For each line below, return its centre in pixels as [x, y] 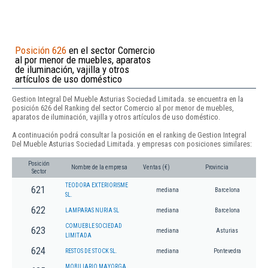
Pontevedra [227, 251]
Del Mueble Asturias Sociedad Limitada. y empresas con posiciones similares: [132, 144]
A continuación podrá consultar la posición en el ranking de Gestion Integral [129, 135]
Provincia [217, 167]
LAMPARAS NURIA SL [92, 211]
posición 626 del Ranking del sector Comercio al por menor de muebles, [123, 108]
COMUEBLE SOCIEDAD [94, 226]
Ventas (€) [156, 167]
